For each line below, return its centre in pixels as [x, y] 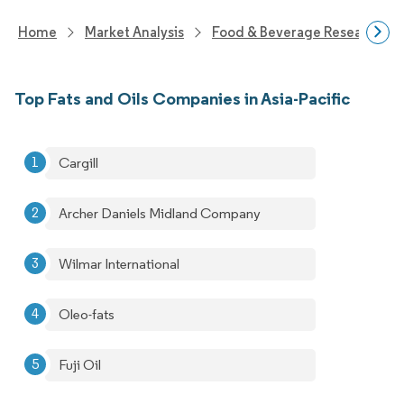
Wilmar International [119, 264]
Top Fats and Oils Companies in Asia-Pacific [182, 98]
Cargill [78, 163]
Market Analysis [134, 32]
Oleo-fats [87, 314]
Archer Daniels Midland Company [160, 213]
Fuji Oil [80, 365]
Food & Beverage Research [297, 32]
